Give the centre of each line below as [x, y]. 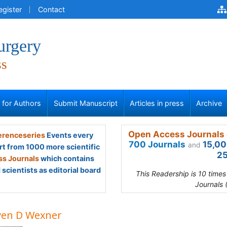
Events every [69, 135]
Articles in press [157, 103]
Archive [209, 103]
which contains [67, 158]
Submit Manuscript [85, 103]
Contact [51, 9]
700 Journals [157, 144]
